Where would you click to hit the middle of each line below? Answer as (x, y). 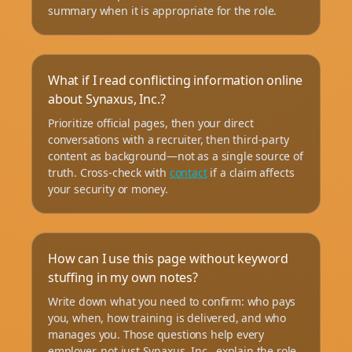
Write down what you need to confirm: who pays (172, 301)
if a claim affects (251, 172)
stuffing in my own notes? (123, 277)
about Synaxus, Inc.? (107, 99)
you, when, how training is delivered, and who (167, 317)
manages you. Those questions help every (156, 334)
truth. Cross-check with (109, 172)
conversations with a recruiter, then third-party (169, 139)
